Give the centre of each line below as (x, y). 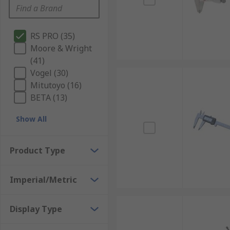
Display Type (36, 209)
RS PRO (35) (53, 36)
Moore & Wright (61, 48)
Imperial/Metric (43, 180)
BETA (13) (49, 98)
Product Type (37, 150)
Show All (31, 119)
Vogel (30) (49, 73)
